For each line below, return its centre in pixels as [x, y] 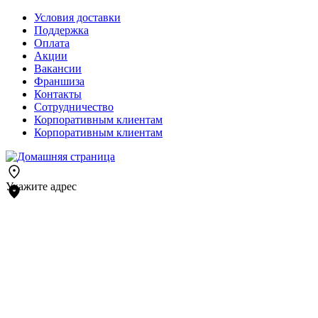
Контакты [58, 94]
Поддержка [61, 30]
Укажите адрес [41, 186]
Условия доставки [77, 17]
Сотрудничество [74, 107]
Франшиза [59, 81]
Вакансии [58, 68]
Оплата [52, 43]
